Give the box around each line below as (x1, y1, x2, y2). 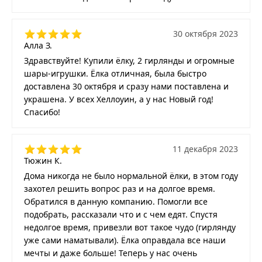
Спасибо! (24, 106, 60, 118)
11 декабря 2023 (173, 143, 238, 155)
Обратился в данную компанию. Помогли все (24, 196, 208, 208)
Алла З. (24, 40, 52, 51)
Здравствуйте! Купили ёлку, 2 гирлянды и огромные (24, 55, 235, 67)
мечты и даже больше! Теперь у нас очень (24, 247, 197, 259)
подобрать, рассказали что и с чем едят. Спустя (24, 209, 218, 220)
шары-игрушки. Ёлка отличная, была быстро (24, 68, 206, 80)
